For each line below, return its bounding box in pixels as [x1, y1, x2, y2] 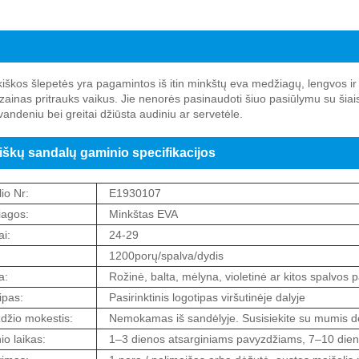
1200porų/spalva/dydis [108, 249, 224, 263]
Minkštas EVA [108, 208, 178, 221]
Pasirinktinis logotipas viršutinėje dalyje [108, 291, 305, 305]
